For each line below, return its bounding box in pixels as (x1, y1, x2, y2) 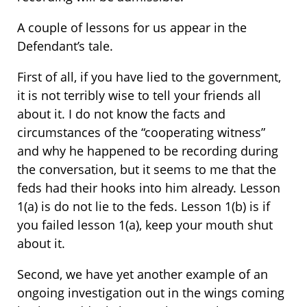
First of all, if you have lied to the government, (17, 69, 281, 86)
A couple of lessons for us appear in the (17, 19, 247, 36)
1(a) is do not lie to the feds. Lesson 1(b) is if (17, 198, 270, 215)
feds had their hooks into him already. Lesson (17, 180, 280, 197)
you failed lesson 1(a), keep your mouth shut (17, 217, 273, 234)
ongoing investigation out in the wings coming (17, 284, 284, 302)
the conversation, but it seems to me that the (17, 161, 276, 178)
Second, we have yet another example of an (17, 266, 268, 283)
